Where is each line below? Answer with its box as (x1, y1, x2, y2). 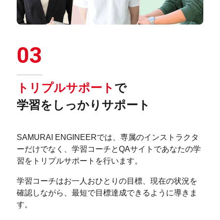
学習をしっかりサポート (17, 98, 151, 112)
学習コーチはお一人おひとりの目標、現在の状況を (17, 176, 198, 185)
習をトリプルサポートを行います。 (17, 156, 143, 165)
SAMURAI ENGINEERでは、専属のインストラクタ (17, 133, 199, 142)
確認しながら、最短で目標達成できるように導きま (17, 188, 198, 197)
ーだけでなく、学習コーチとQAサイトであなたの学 (17, 144, 201, 154)
